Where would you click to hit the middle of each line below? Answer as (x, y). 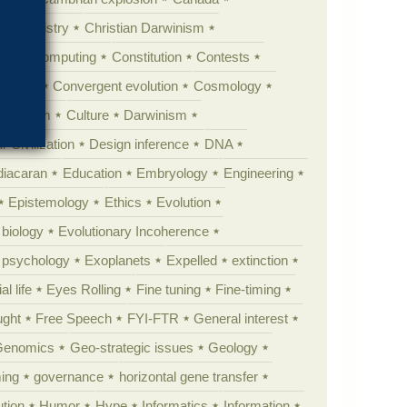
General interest (241, 318)
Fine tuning (168, 289)
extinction (260, 260)
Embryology (173, 173)
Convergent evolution (116, 85)
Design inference (139, 144)
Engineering (258, 173)
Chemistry (39, 27)
